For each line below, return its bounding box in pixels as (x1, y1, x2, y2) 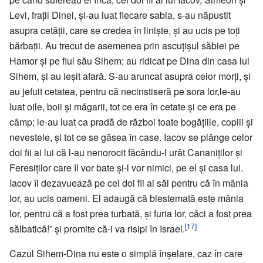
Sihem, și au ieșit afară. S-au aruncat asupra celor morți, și (9, 69, 251, 83)
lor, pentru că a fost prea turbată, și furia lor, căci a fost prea (9, 206, 252, 220)
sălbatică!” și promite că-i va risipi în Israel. (9, 221, 185, 235)
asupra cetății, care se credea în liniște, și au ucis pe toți (9, 23, 240, 37)
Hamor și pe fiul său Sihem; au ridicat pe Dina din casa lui (9, 53, 249, 68)
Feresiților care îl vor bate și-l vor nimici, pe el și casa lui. (9, 160, 243, 174)
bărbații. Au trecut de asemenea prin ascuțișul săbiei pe (9, 38, 240, 52)
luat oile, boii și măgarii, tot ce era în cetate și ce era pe (9, 99, 236, 113)
